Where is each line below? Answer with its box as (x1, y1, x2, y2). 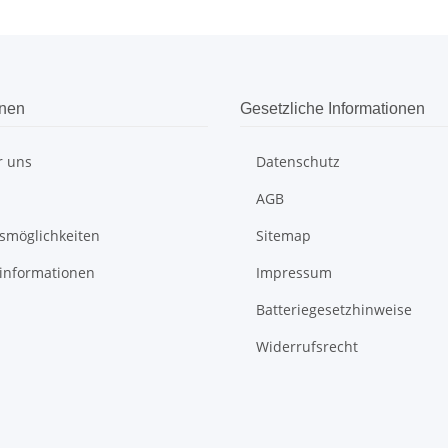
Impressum (256, 263, 332, 282)
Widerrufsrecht (256, 337, 358, 356)
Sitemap (256, 226, 311, 245)
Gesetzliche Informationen (240, 100, 425, 117)
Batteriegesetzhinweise (256, 300, 412, 319)
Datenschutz (256, 152, 340, 171)
